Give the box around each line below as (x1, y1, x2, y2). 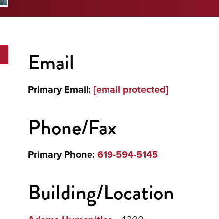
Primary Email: (28, 82, 93, 96)
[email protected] (93, 82, 169, 96)
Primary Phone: (28, 147, 97, 161)
